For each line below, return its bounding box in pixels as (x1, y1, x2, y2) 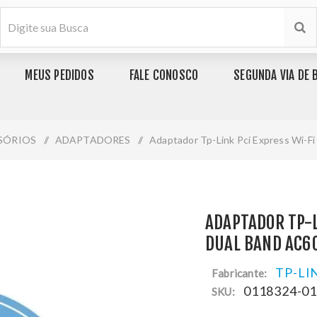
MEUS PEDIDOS (25, 68, 94, 83)
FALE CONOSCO (129, 68, 199, 83)
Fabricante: (212, 267, 267, 279)
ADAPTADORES (54, 134, 131, 146)
